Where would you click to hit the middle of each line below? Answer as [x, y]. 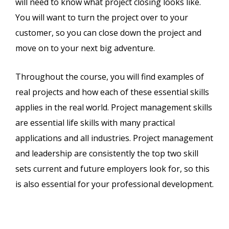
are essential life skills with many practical [95, 123]
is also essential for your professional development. [114, 184]
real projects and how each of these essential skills [112, 92]
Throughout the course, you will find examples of [110, 77]
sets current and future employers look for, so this [112, 169]
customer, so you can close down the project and [108, 33]
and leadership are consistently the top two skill [107, 154]
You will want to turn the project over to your [102, 18]
